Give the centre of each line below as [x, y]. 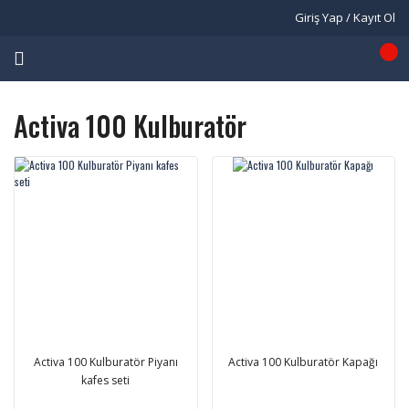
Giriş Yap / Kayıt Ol [345, 17]
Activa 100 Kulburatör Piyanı [105, 362]
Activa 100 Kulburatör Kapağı [304, 362]
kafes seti [106, 380]
